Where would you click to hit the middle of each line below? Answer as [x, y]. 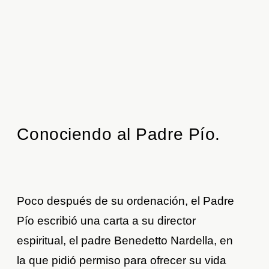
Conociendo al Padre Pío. [119, 134]
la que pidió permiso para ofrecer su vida [122, 261]
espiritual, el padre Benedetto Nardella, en [125, 241]
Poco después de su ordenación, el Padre [126, 201]
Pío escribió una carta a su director [107, 221]
